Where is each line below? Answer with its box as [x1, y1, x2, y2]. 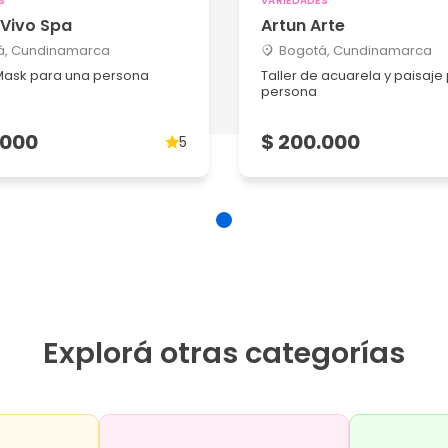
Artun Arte [261, 14, 345, 37]
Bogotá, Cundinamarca [279, 41, 432, 60]
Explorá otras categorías [43, 333, 405, 373]
